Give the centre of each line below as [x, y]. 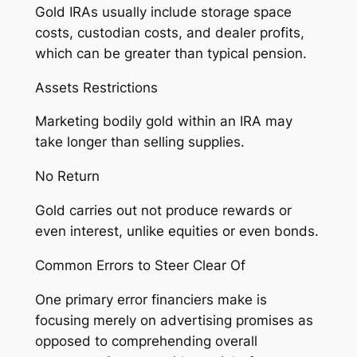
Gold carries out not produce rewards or [163, 210]
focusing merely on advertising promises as [174, 320]
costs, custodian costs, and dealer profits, [169, 32]
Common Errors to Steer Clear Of [140, 265]
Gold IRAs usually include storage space [163, 12]
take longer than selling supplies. [139, 142]
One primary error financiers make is [151, 299]
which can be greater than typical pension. [171, 53]
